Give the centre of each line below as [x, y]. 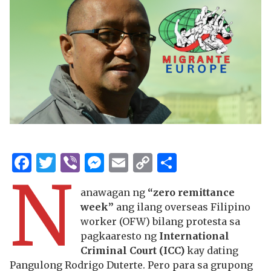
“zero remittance [191, 192]
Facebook [77, 163]
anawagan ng [114, 192]
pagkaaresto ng [120, 236]
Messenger [155, 163]
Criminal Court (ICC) [133, 250]
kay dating [212, 250]
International [194, 236]
